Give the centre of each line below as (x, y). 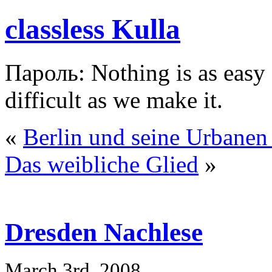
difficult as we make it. (114, 100)
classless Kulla (93, 29)
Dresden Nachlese (104, 232)
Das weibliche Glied (102, 164)
